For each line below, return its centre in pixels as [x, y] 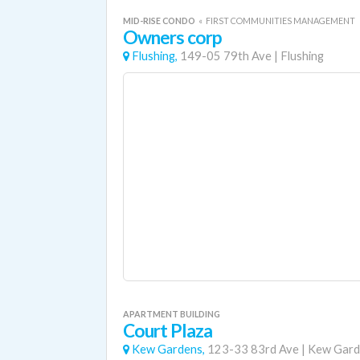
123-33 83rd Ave [253, 349]
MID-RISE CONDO [160, 20]
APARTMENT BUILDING [172, 314]
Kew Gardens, [168, 349]
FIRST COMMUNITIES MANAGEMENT [280, 20]
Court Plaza [168, 331]
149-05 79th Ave [226, 56]
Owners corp [173, 37]
